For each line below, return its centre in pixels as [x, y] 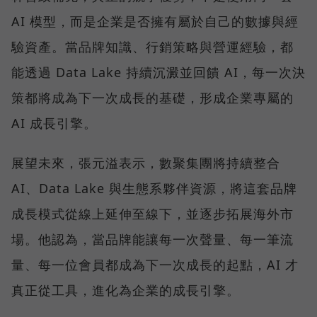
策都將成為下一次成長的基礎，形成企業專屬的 [152, 97]
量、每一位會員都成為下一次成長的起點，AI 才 [155, 264]
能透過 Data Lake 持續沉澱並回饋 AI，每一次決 [158, 72]
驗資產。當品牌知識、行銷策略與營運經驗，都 [152, 46]
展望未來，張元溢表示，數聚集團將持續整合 [146, 162]
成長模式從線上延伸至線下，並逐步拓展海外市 [152, 213]
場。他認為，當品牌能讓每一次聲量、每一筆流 [152, 239]
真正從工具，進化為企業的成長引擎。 [126, 290]
